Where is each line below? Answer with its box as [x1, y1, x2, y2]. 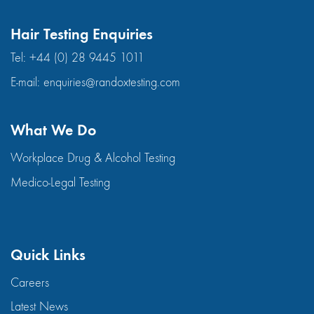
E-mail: [11, 74, 43, 90]
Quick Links [11, 245, 86, 264]
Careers [11, 275, 49, 290]
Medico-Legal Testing [11, 175, 110, 190]
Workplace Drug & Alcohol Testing [11, 151, 175, 166]
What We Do [11, 121, 96, 140]
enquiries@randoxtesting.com [43, 74, 180, 90]
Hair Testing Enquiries [11, 24, 153, 43]
